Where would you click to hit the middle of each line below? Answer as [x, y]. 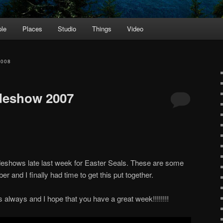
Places [32, 29]
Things [102, 29]
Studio [67, 29]
